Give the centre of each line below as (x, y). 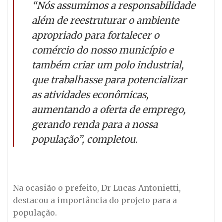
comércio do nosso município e (103, 50)
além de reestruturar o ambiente (105, 20)
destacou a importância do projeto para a (95, 200)
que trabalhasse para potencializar (109, 80)
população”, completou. (85, 139)
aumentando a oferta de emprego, (109, 109)
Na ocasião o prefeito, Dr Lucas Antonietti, (97, 188)
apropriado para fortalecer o (95, 35)
